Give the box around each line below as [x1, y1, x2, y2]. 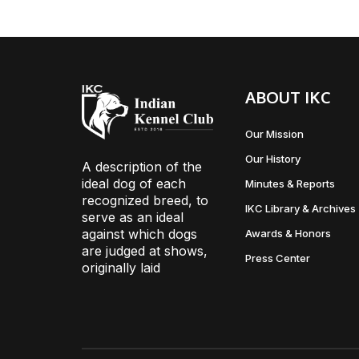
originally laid [82, 260, 160, 276]
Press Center [244, 252, 310, 264]
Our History [244, 152, 301, 165]
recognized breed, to [82, 192, 208, 209]
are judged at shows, [82, 243, 208, 260]
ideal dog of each [82, 175, 186, 192]
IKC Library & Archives [244, 202, 356, 215]
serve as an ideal [82, 209, 184, 226]
